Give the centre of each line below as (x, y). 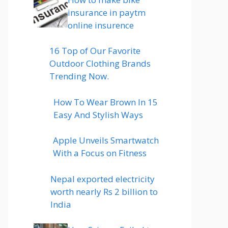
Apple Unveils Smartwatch (106, 140)
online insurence (101, 25)
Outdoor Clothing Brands (100, 63)
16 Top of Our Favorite (95, 51)
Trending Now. (79, 76)
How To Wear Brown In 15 (105, 102)
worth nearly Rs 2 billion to (104, 191)
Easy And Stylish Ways (98, 115)
